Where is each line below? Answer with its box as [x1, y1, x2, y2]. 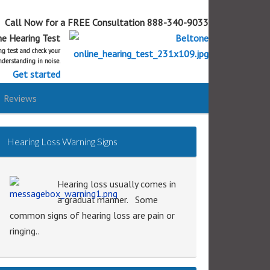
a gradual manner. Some [57, 193, 158, 206]
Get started [13, 68, 60, 80]
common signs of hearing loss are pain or [10, 209, 175, 221]
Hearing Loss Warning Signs [7, 136, 118, 147]
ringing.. [10, 225, 40, 237]
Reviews [4, 92, 37, 104]
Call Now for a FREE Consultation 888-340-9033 [5, 16, 209, 28]
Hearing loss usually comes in [57, 178, 176, 190]
